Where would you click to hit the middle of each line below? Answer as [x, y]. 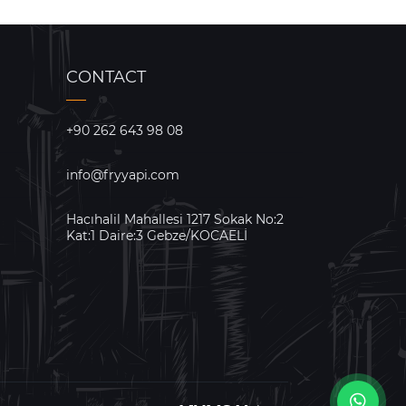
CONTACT [106, 77]
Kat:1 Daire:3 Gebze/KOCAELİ [157, 235]
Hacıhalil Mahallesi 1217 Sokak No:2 [175, 219]
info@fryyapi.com [123, 174]
